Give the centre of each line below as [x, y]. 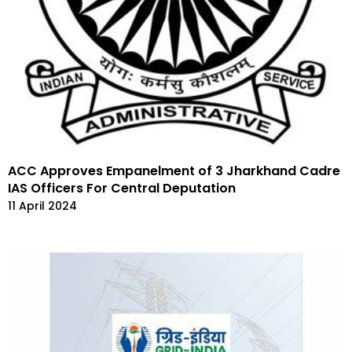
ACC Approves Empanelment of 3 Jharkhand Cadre [174, 170]
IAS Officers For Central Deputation [122, 188]
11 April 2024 [42, 205]
